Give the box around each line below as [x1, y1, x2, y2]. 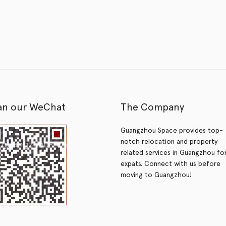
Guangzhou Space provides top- [121, 126, 223, 135]
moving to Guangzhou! [121, 171, 192, 179]
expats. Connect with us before [121, 159, 220, 168]
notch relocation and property [121, 137, 217, 146]
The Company [121, 101, 184, 114]
